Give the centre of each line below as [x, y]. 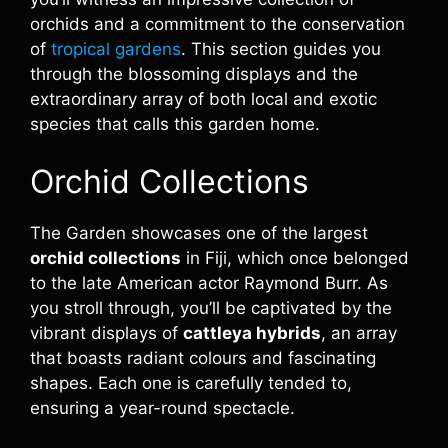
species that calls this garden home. [175, 124]
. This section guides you [281, 49]
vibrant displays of [106, 332]
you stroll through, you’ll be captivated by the [211, 307]
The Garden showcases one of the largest [199, 232]
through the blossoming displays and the [194, 74]
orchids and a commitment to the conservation [217, 24]
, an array [359, 332]
